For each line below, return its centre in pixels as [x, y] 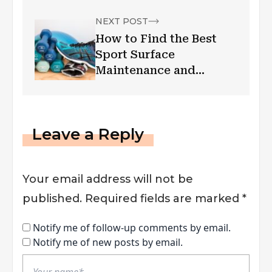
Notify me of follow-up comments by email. [132, 227]
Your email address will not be [108, 179]
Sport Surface [135, 54]
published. [52, 198]
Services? [123, 86]
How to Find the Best [156, 38]
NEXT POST [122, 21]
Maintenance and [145, 70]
